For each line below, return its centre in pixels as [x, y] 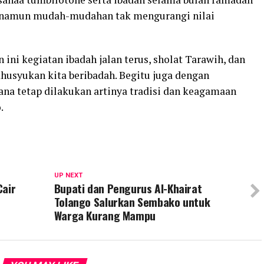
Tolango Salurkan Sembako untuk [132, 202]
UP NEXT [68, 175]
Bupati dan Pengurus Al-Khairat [128, 188]
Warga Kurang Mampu [105, 215]
